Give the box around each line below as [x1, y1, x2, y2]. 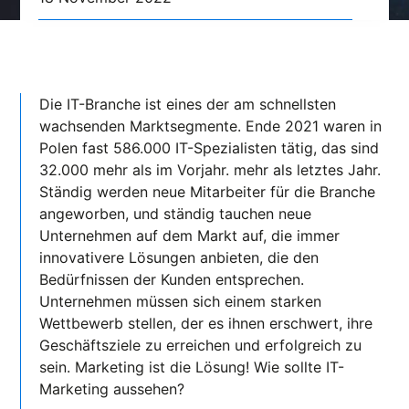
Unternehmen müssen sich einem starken [39, 291, 322, 310]
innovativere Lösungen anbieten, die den [39, 247, 320, 267]
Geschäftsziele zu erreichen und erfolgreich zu [39, 335, 362, 354]
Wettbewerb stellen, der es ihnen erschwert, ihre [39, 313, 373, 332]
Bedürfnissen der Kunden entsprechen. [39, 269, 305, 288]
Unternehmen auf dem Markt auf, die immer [39, 225, 341, 245]
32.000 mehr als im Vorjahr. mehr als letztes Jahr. [39, 160, 382, 179]
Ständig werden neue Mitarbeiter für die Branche [39, 182, 376, 201]
